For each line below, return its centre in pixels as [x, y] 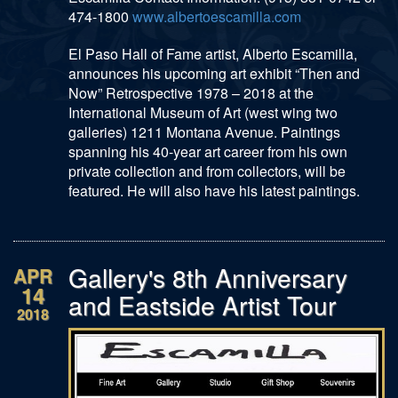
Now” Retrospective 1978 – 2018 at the [191, 92]
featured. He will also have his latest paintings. [214, 190]
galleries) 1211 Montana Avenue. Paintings [204, 131]
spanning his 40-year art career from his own [208, 151]
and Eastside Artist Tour [206, 304]
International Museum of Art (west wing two [203, 112]
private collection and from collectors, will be [207, 171]
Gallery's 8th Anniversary [208, 277]
